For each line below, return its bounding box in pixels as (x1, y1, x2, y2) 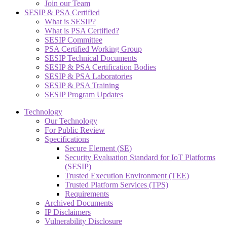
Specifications (45, 134, 89, 143)
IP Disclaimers (45, 207, 91, 216)
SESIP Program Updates (45, 90, 123, 99)
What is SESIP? (45, 17, 96, 26)
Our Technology (45, 116, 97, 125)
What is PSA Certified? (45, 26, 119, 35)
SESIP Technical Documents (45, 53, 137, 62)
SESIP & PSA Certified (24, 8, 100, 17)
